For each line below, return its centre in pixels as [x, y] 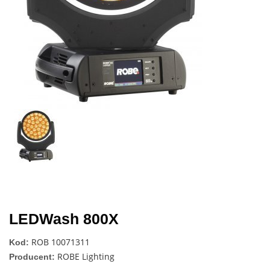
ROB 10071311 [61, 242]
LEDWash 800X [64, 218]
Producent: [32, 256]
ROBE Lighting [86, 256]
